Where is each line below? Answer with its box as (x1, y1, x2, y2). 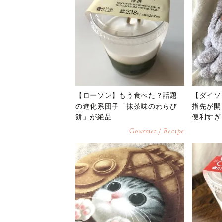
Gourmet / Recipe (129, 127, 184, 137)
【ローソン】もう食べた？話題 (75, 91, 177, 99)
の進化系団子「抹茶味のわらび (75, 102, 177, 110)
